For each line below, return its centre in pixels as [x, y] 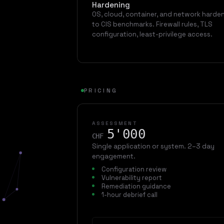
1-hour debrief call [129, 194]
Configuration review [134, 169]
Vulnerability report [131, 177]
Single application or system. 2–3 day [153, 146]
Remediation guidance [136, 186]
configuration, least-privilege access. [152, 34]
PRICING [101, 91]
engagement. [113, 156]
